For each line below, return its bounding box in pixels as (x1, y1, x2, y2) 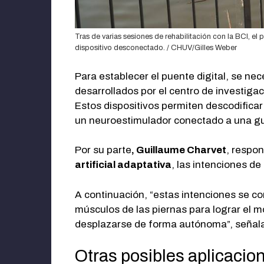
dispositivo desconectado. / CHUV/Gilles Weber (75, 44, 237, 52)
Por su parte (75, 144, 131, 156)
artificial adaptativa (75, 159, 171, 171)
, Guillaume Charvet (131, 144, 226, 156)
